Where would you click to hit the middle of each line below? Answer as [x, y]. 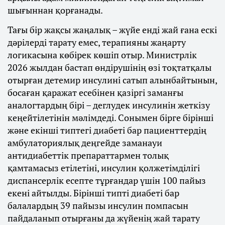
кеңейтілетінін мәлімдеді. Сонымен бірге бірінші [110, 118]
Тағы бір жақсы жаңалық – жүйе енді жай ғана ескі [112, 30]
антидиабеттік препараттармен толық [88, 155]
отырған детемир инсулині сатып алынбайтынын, [112, 80]
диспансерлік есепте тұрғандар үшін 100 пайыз [107, 181]
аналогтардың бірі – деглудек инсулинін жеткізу [109, 105]
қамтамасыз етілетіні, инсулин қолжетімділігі [104, 168]
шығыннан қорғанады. [55, 10]
